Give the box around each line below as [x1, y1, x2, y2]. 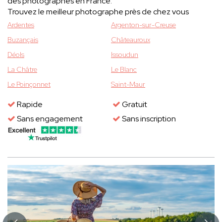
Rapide [15, 99, 43, 110]
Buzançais [7, 35, 38, 45]
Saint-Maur [111, 80, 145, 89]
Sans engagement [15, 113, 83, 124]
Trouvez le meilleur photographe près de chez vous [7, 6, 189, 17]
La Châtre [7, 65, 37, 74]
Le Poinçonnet [7, 80, 51, 89]
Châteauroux [111, 35, 150, 45]
